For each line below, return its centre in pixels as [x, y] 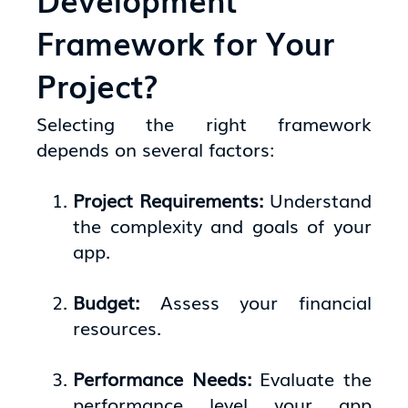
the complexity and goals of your [222, 224]
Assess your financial [265, 301]
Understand [320, 199]
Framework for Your [186, 42]
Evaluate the [316, 377]
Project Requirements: [171, 199]
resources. [117, 326]
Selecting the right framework [204, 122]
